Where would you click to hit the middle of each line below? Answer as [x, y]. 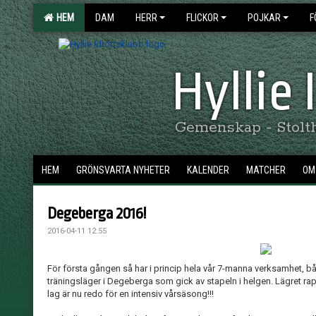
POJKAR [264, 18]
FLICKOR [202, 18]
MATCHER [266, 170]
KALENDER [208, 170]
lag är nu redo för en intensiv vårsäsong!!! [130, 294]
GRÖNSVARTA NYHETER [123, 170]
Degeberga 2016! [97, 214]
